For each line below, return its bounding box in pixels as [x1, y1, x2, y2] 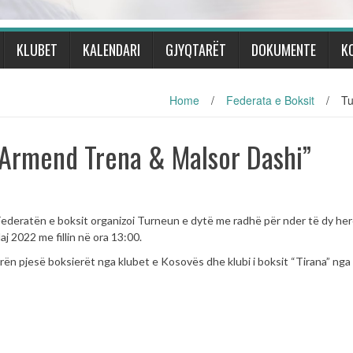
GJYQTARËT [165, 39, 226, 60]
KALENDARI [83, 39, 140, 60]
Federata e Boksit [226, 91, 314, 108]
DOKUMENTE [251, 39, 316, 60]
